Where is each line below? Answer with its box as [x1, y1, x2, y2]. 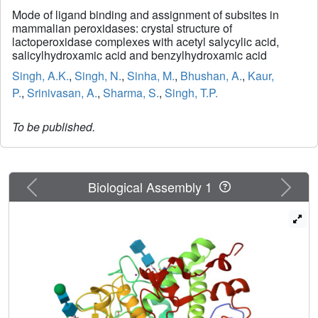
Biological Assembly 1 [87, 177, 219, 196]
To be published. [12, 119, 95, 136]
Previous [31, 175, 76, 192]
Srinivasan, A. [27, 84, 97, 102]
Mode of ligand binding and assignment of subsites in [12, 6, 279, 23]
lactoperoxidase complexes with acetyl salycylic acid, [12, 33, 279, 50]
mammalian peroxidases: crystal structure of [12, 20, 232, 37]
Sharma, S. [103, 84, 159, 102]
